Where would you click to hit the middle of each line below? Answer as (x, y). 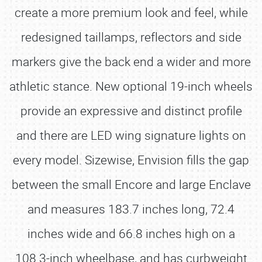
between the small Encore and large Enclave (131, 184)
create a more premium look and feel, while (131, 12)
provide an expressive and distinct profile (131, 111)
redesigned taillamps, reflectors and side (131, 37)
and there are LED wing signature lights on (131, 135)
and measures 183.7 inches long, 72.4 (131, 209)
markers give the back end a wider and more (131, 61)
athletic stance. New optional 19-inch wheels (131, 86)
